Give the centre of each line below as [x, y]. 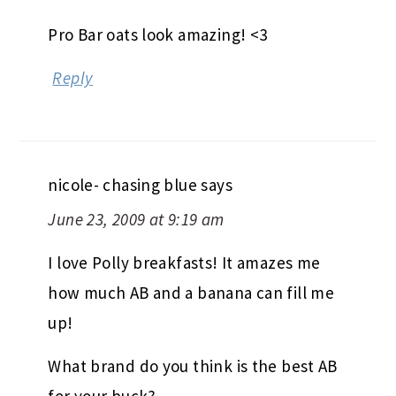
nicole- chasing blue [122, 184]
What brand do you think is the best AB [193, 366]
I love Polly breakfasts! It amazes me [184, 262]
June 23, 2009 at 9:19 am [136, 219]
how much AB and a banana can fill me [191, 292]
